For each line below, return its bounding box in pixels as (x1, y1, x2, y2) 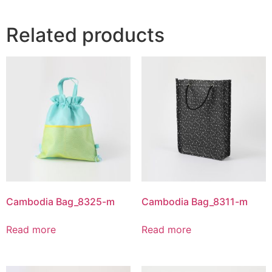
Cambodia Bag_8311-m (141, 195, 248, 208)
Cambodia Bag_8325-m (6, 195, 115, 208)
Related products (6, 23, 165, 47)
